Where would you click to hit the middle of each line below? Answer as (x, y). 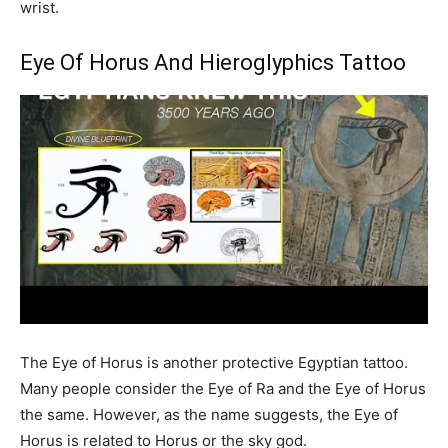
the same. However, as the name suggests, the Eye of (209, 415)
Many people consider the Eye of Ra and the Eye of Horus (223, 389)
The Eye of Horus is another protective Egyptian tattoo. (214, 363)
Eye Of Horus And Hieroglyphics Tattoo (215, 62)
